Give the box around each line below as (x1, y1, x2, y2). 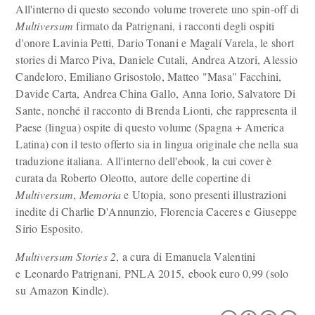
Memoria (79, 187, 122, 202)
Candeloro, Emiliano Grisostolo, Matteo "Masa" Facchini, (15, 69, 282, 84)
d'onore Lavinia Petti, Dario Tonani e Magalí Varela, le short (15, 35, 295, 50)
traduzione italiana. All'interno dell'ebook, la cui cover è (15, 153, 272, 168)
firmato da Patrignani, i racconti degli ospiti (73, 18, 275, 33)
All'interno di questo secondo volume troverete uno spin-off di (15, 1, 300, 16)
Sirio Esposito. (15, 221, 87, 236)
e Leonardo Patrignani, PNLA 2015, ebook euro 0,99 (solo (15, 266, 289, 281)
